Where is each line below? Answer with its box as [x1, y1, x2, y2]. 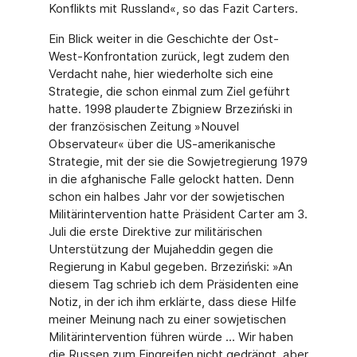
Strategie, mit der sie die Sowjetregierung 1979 [48, 154, 308, 169]
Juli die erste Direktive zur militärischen [48, 224, 262, 239]
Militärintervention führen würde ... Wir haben [48, 329, 293, 344]
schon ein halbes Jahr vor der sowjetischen [48, 189, 284, 204]
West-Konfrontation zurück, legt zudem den [48, 49, 289, 64]
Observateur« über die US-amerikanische [48, 136, 276, 151]
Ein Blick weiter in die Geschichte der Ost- [48, 31, 279, 46]
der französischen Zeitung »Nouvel [48, 119, 239, 134]
